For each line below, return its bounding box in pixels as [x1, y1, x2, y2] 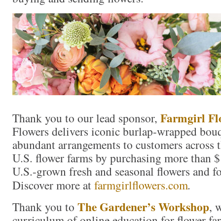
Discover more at [12, 177, 94, 193]
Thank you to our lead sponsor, [12, 110, 160, 126]
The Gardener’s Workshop [77, 198, 209, 215]
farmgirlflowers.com [94, 177, 188, 193]
